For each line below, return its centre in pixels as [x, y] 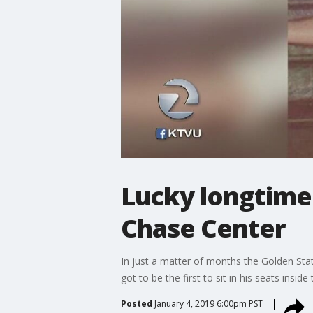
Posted [136, 303]
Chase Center [203, 228]
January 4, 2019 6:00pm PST [208, 303]
